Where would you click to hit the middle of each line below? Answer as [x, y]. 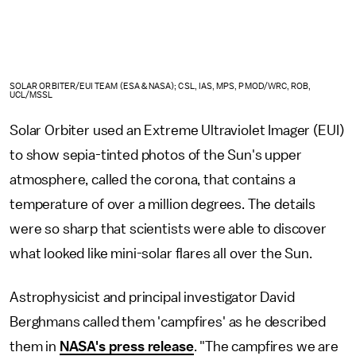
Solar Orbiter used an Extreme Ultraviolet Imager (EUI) [177, 130]
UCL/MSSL [31, 95]
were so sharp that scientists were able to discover [168, 228]
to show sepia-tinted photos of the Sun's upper [156, 155]
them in [35, 346]
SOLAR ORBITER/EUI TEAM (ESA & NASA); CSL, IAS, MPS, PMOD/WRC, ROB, [161, 86]
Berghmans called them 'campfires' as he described [168, 321]
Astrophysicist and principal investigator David [152, 297]
